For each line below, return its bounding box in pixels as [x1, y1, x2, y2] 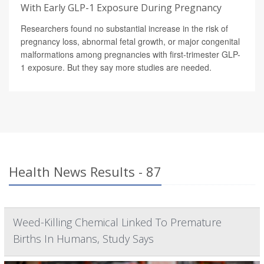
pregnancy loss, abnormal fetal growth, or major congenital [21, 35, 240, 48]
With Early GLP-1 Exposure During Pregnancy [21, 1, 222, 15]
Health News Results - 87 [9, 163, 161, 181]
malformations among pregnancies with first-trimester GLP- [21, 48, 240, 61]
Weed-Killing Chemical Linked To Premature [13, 215, 222, 230]
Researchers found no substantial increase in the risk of [21, 22, 228, 35]
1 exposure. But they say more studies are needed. [21, 61, 212, 74]
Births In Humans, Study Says [13, 232, 154, 246]
